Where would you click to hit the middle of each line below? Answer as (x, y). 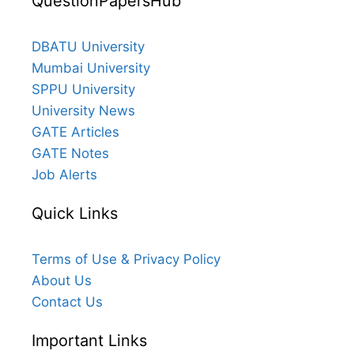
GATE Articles (75, 132)
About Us (62, 281)
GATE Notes (70, 154)
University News (83, 111)
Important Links (89, 341)
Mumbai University (91, 68)
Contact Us (67, 302)
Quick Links (75, 214)
